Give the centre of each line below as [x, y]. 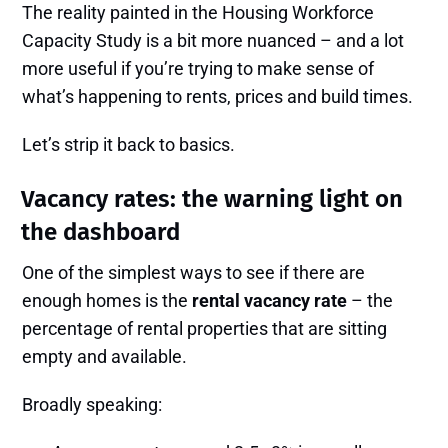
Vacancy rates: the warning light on [212, 199]
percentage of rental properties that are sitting [205, 329]
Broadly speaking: [92, 405]
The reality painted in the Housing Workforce [198, 13]
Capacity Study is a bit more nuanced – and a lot [213, 41]
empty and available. [105, 357]
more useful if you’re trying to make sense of [198, 69]
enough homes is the [107, 301]
